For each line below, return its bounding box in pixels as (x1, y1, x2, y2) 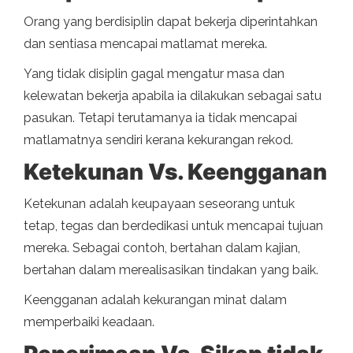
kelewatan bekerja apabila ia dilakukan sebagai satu (24, 88, 321, 104)
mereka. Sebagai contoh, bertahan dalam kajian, (24, 240, 300, 256)
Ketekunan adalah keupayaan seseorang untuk (24, 196, 295, 212)
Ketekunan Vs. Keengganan (24, 158, 327, 186)
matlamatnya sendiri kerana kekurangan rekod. (24, 132, 293, 148)
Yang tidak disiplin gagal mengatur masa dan (24, 66, 284, 82)
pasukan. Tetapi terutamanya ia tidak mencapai (24, 110, 297, 126)
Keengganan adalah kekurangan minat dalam (24, 292, 287, 308)
